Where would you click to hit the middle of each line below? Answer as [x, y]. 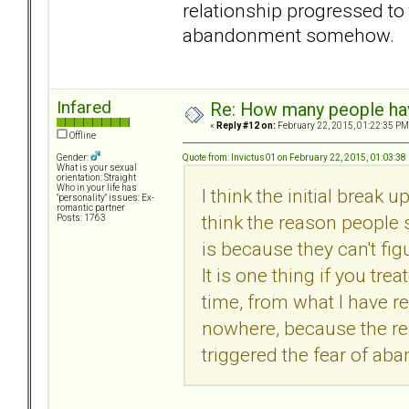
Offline [82, 136]
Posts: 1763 [81, 218]
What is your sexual [97, 168]
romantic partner [91, 208]
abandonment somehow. [288, 35]
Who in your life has [97, 188]
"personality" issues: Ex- [105, 198]
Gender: [73, 158]
